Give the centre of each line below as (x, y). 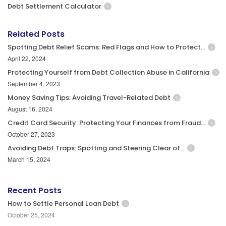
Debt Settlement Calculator (54, 7)
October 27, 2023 (31, 134)
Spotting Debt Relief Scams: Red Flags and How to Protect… (106, 47)
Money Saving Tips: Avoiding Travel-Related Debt (89, 98)
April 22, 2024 (27, 59)
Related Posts (36, 34)
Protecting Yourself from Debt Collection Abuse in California (108, 73)
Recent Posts (35, 191)
